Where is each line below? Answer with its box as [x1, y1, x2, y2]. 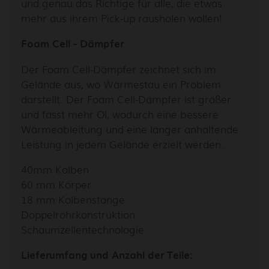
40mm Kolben [21, 161, 89, 177]
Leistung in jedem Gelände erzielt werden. [21, 136, 224, 151]
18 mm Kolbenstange [21, 191, 125, 207]
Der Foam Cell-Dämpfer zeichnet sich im [21, 61, 216, 76]
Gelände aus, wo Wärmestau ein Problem [21, 76, 221, 91]
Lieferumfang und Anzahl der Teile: [21, 246, 193, 262]
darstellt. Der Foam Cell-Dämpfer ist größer [21, 91, 231, 106]
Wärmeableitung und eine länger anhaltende [21, 121, 238, 136]
